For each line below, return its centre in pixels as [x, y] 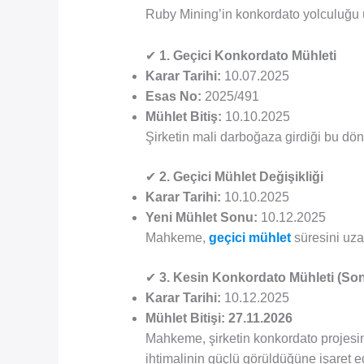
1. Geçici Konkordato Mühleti [247, 55]
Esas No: [173, 96]
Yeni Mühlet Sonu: [201, 217]
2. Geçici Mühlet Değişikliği [241, 176]
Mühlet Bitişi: [185, 318]
